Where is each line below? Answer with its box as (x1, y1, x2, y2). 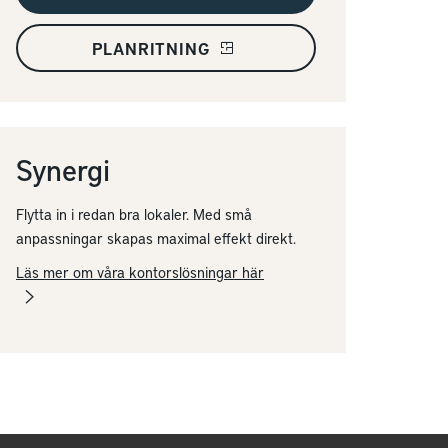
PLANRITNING (91, 37, 210, 59)
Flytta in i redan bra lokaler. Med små (16, 204, 252, 224)
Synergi (16, 149, 110, 189)
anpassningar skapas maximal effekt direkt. (16, 228, 296, 248)
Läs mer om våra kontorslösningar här (16, 262, 264, 282)
